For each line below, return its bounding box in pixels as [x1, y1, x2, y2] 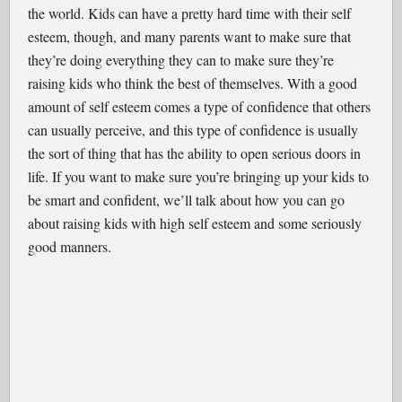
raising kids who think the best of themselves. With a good [28, 74, 358, 92]
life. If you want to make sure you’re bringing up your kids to [28, 167, 370, 186]
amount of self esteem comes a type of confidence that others [28, 97, 371, 116]
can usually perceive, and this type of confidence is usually [28, 120, 359, 139]
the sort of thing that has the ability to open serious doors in [28, 144, 362, 162]
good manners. [28, 237, 112, 256]
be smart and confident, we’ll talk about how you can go [28, 190, 345, 209]
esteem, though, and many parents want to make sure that [28, 27, 352, 46]
